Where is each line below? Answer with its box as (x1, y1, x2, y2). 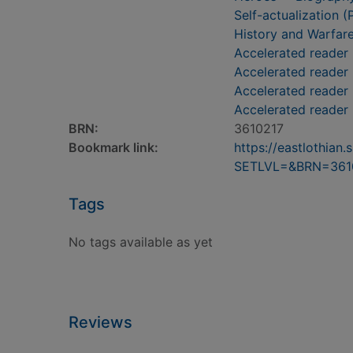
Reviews (69, 313, 132, 332)
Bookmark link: (69, 139, 158, 155)
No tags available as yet (69, 234, 213, 250)
